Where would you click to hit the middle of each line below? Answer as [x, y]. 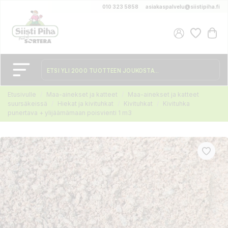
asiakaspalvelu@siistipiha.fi [183, 7]
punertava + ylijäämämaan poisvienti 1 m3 [70, 113]
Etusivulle [22, 94]
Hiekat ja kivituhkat [85, 104]
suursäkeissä [27, 104]
